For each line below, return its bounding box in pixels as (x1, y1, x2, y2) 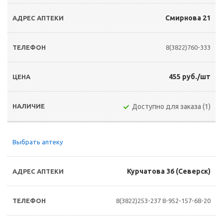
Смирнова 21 (165, 14, 211, 22)
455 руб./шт (169, 73, 211, 81)
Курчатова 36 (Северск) (127, 167, 211, 175)
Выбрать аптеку (12, 138, 63, 145)
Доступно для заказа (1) (132, 103, 211, 111)
